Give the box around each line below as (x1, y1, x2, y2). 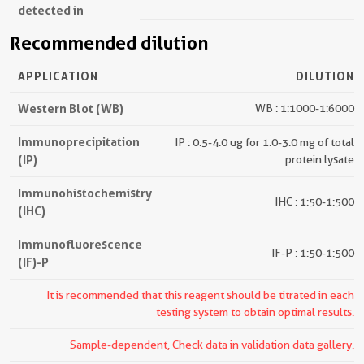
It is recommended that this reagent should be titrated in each (46, 288, 354, 302)
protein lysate (285, 153, 354, 167)
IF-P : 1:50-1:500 (271, 246, 354, 260)
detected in (18, 2, 84, 19)
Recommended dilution (10, 32, 208, 54)
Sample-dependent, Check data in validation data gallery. (70, 338, 354, 352)
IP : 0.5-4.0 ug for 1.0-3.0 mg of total (175, 136, 354, 149)
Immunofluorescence (18, 236, 142, 253)
